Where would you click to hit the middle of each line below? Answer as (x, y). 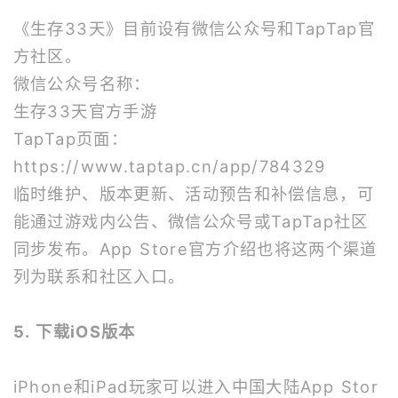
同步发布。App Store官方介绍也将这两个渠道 (195, 249)
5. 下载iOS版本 (74, 331)
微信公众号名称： (82, 84)
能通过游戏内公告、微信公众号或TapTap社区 (191, 221)
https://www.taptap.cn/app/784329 (169, 166)
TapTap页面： (70, 139)
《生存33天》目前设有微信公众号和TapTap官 (194, 28)
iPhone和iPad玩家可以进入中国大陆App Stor (196, 386)
